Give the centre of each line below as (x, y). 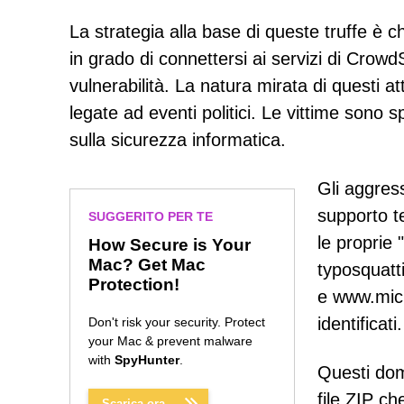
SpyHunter (147, 360)
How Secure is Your (170, 245)
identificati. (360, 324)
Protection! (134, 285)
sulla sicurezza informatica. (178, 140)
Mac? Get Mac (147, 265)
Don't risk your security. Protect (177, 322)
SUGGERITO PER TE (151, 216)
